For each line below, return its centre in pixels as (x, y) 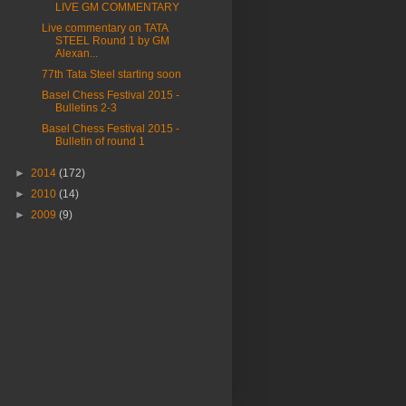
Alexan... (76, 53)
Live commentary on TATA (104, 28)
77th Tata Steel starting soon (111, 74)
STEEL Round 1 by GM (112, 41)
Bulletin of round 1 (100, 141)
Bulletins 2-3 (86, 108)
